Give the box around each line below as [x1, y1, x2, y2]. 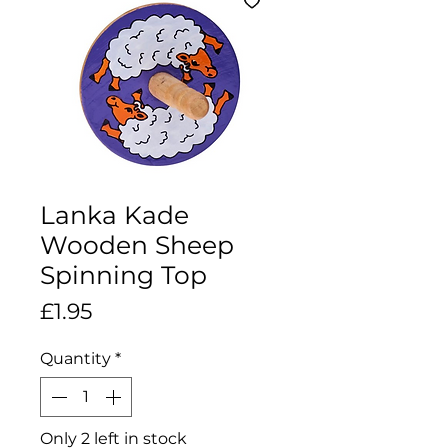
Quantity [40, 348, 111, 368]
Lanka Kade [40, 199, 189, 230]
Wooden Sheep [40, 229, 234, 260]
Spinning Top [40, 259, 207, 290]
